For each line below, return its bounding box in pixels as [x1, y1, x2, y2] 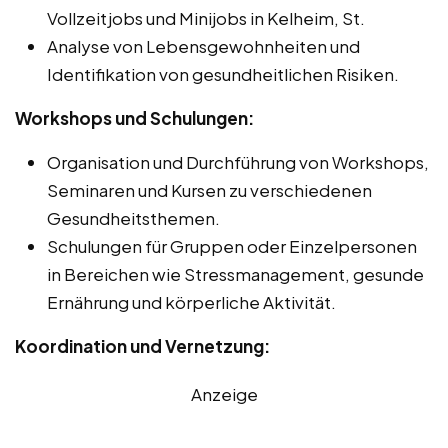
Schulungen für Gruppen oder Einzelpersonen [47, 235, 417, 258]
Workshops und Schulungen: [15, 107, 254, 130]
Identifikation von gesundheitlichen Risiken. [47, 63, 399, 86]
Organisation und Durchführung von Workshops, [47, 151, 429, 174]
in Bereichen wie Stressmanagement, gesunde [47, 263, 424, 286]
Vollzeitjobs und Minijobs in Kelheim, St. [47, 7, 365, 30]
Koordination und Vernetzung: [15, 335, 270, 358]
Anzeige [190, 383, 258, 406]
